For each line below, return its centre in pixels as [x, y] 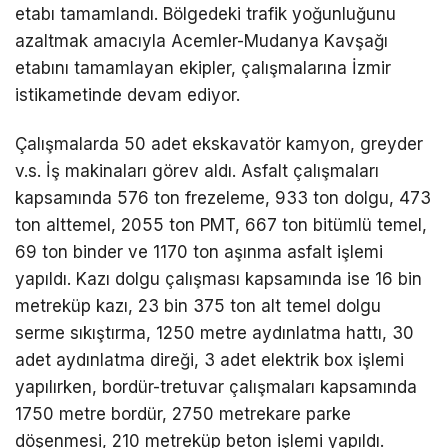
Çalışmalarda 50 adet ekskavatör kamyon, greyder [219, 143]
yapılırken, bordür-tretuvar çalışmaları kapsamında [216, 386]
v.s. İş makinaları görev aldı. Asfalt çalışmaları [197, 170]
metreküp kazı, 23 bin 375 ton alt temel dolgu [198, 305]
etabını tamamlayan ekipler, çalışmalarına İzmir [203, 67]
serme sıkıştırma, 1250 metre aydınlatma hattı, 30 [214, 332]
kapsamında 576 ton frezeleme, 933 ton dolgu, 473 [223, 197]
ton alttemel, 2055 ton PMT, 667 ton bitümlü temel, [221, 224]
